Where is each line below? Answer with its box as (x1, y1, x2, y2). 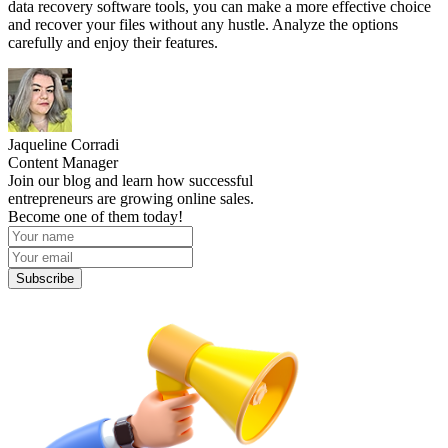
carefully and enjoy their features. (8, 33, 218, 51)
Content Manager (8, 153, 118, 171)
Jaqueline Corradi (8, 135, 119, 153)
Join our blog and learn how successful (8, 171, 253, 189)
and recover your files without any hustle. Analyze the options (8, 15, 398, 33)
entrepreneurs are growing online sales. (8, 189, 254, 207)
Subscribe (16, 270, 74, 286)
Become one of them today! (8, 207, 183, 225)
